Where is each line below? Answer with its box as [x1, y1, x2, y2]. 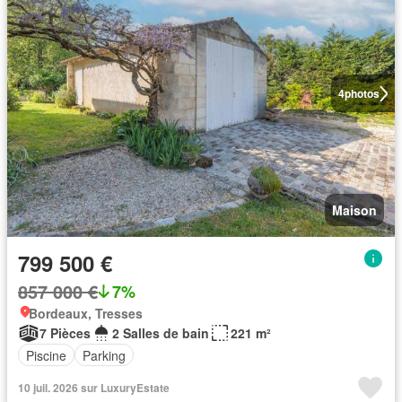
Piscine [26, 345, 66, 364]
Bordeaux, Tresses [29, 304, 143, 322]
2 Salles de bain [112, 324, 209, 342]
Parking [83, 345, 126, 364]
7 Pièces [39, 324, 91, 342]
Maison [332, 201, 377, 219]
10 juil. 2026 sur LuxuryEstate [18, 380, 170, 396]
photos [344, 85, 380, 101]
